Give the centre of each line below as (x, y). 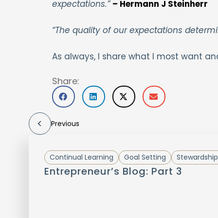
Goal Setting (145, 157)
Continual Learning (81, 157)
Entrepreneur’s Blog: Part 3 (113, 171)
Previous (65, 123)
